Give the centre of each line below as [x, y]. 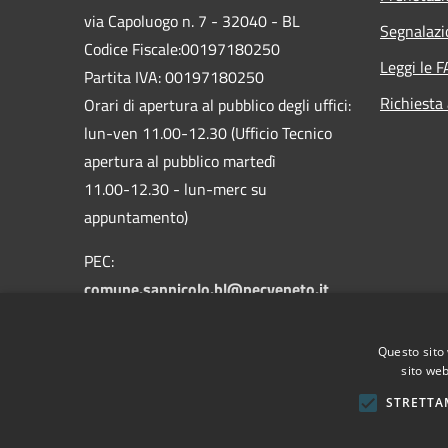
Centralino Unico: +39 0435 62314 [202, 316]
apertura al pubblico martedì [180, 160]
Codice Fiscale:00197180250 [182, 48]
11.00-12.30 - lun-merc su [175, 188]
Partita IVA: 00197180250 [174, 76]
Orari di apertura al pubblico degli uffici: [217, 104]
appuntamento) [136, 216]
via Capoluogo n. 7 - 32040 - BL [192, 20]
